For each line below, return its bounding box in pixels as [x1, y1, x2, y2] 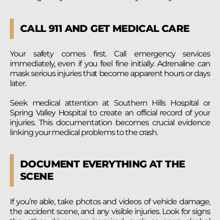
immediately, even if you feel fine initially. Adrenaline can [10, 59, 210, 69]
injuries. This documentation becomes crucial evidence [10, 117, 210, 127]
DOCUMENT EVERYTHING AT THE [20, 158, 185, 170]
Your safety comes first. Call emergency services [10, 49, 210, 59]
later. [10, 79, 26, 88]
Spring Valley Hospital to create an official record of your [10, 108, 210, 117]
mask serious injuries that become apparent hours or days [10, 69, 210, 79]
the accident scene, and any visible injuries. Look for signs [10, 206, 210, 216]
